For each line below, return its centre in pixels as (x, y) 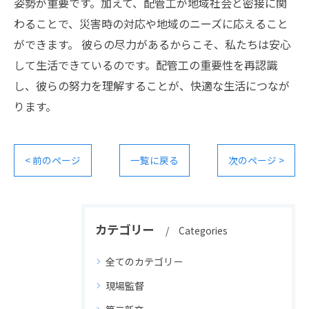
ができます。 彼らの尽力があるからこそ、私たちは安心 (152, 44)
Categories (203, 230)
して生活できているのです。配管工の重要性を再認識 (146, 65)
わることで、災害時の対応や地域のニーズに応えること (151, 23)
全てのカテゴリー (144, 261)
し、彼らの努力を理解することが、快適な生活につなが (152, 86)
